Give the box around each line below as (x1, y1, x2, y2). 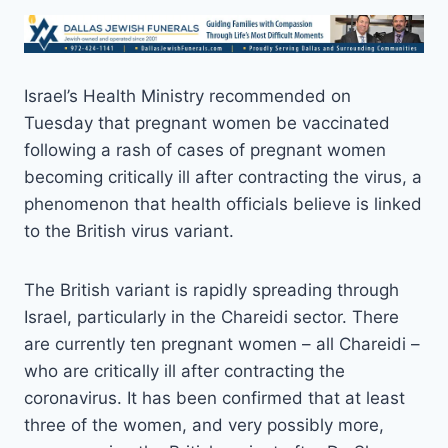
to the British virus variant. (24, 221, 234, 242)
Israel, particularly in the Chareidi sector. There (24, 307, 399, 328)
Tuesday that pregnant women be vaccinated (24, 113, 390, 134)
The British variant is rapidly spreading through (24, 280, 399, 301)
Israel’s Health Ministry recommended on (24, 86, 351, 107)
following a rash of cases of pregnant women (24, 140, 386, 161)
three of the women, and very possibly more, (24, 415, 384, 436)
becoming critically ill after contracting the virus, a (24, 167, 422, 188)
